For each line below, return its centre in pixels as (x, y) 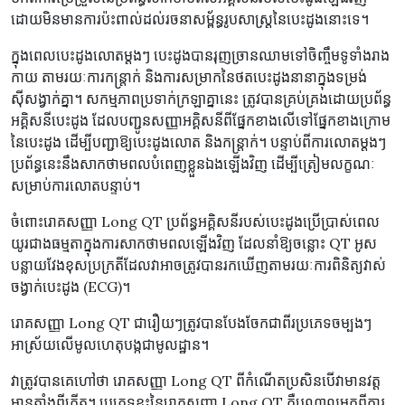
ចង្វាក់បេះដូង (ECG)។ (71, 287)
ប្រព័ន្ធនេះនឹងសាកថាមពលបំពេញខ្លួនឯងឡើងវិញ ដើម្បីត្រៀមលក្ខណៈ (193, 164)
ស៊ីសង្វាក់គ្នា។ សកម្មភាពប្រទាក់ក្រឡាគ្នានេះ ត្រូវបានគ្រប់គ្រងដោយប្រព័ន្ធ (201, 99)
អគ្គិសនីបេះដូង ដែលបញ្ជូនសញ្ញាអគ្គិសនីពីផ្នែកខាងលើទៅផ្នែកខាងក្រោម (201, 121)
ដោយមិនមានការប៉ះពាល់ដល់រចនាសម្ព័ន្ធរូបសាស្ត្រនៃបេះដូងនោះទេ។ (190, 19)
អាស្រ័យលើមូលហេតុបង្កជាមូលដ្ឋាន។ (110, 345)
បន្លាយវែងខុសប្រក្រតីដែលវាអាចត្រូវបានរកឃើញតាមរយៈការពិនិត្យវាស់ (198, 265)
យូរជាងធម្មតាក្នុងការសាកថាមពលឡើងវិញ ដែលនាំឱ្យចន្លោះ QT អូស (194, 244)
